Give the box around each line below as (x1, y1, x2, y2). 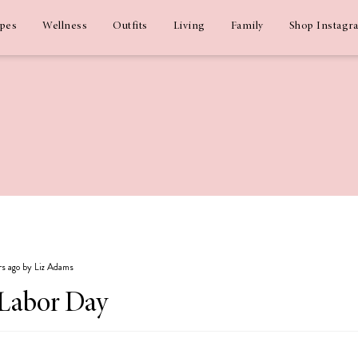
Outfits (113, 21, 148, 32)
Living (173, 21, 205, 32)
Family (230, 21, 264, 32)
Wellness (42, 21, 87, 32)
